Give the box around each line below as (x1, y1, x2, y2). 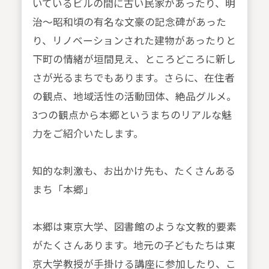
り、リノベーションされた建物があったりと (32, 33, 236, 48)
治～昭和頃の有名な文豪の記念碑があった (32, 14, 226, 29)
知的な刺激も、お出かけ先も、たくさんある (32, 163, 235, 178)
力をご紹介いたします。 (32, 126, 144, 141)
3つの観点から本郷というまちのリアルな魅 (32, 107, 232, 122)
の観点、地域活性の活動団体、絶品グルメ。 (32, 89, 237, 104)
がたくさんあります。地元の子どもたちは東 (32, 238, 235, 253)
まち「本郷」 (32, 182, 94, 197)
